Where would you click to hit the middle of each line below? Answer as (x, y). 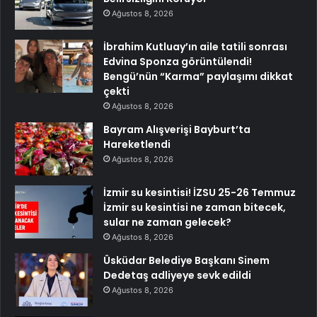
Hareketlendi (137, 145)
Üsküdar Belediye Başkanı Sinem (186, 261)
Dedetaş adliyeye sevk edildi (177, 276)
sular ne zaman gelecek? (167, 223)
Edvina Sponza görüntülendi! (178, 62)
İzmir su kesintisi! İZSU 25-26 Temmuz (200, 193)
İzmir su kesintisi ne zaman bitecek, (195, 208)
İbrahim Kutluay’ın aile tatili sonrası (195, 47)
